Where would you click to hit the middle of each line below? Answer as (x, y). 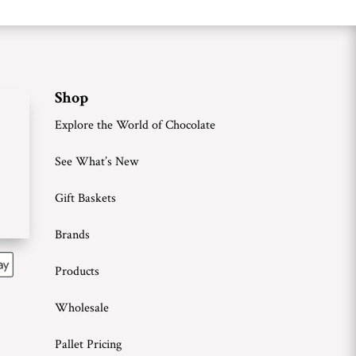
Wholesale (81, 308)
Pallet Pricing (88, 345)
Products (77, 272)
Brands (72, 235)
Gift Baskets (85, 199)
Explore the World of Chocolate (135, 126)
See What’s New (96, 162)
